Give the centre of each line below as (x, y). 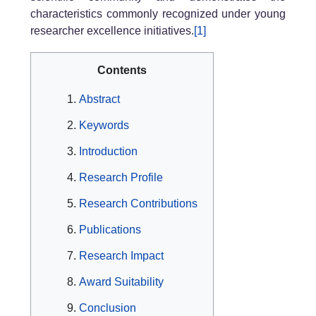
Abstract (99, 99)
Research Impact (121, 255)
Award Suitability (121, 281)
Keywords (104, 125)
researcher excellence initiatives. (112, 31)
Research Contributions (138, 203)
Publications (110, 229)
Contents (122, 71)
